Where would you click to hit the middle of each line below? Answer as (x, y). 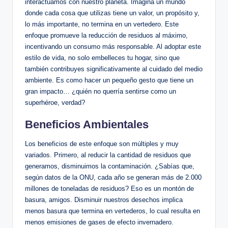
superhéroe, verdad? (55, 102)
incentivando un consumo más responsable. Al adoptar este (113, 46)
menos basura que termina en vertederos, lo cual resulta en (112, 211)
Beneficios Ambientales (87, 124)
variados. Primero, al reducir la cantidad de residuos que (108, 155)
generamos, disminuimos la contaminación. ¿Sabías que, (110, 166)
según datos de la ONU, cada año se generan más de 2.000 (113, 177)
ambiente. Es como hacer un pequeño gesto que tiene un (109, 80)
